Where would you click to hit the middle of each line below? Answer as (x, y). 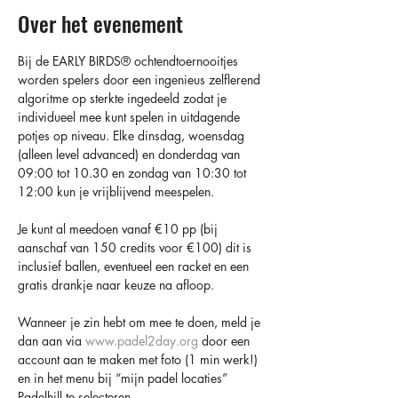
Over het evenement (100, 23)
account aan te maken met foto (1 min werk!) (139, 359)
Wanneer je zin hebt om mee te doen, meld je (141, 322)
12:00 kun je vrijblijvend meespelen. (116, 191)
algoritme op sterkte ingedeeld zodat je (124, 98)
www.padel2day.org (142, 341)
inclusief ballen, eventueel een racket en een (135, 266)
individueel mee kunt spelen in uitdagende (131, 117)
